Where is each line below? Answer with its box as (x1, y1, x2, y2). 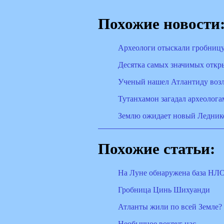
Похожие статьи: (98, 139, 215, 157)
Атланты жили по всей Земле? (118, 202, 222, 211)
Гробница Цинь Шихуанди (118, 185, 210, 194)
